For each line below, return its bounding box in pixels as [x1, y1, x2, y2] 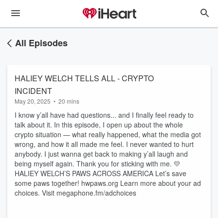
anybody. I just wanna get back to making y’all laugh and [15, 149, 188, 159]
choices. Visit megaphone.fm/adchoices [15, 188, 136, 198]
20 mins [58, 97, 79, 105]
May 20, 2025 [15, 97, 51, 105]
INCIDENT [15, 85, 52, 96]
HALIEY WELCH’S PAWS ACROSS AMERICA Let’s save [15, 168, 186, 178]
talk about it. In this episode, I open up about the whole [15, 120, 183, 129]
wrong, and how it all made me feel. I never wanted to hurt [15, 139, 194, 149]
